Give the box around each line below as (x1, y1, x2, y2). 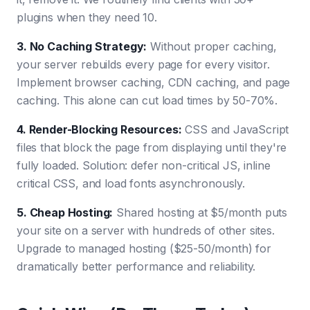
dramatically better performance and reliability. (17, 259, 256, 273)
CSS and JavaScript (181, 122, 289, 136)
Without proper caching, (147, 39, 277, 53)
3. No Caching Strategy (17, 39, 144, 53)
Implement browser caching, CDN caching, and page (17, 75, 291, 89)
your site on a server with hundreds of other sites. (17, 224, 275, 237)
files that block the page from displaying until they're (17, 140, 287, 154)
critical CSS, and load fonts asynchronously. (17, 176, 245, 190)
